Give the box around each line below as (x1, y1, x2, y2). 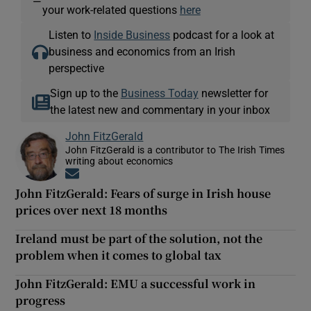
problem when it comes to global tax (15, 246, 222, 263)
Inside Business (94, 28, 171, 40)
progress (15, 292, 66, 308)
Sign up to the (49, 87, 121, 99)
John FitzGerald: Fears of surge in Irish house (15, 185, 271, 201)
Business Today (120, 87, 199, 99)
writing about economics (65, 155, 174, 166)
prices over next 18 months (15, 201, 168, 218)
